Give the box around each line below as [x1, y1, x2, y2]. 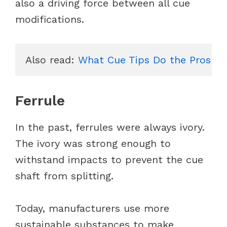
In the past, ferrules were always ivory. [15, 121, 205, 133]
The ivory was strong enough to [15, 137, 171, 149]
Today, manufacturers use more [15, 202, 169, 214]
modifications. [15, 13, 84, 25]
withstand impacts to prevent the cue [15, 153, 203, 166]
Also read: [25, 53, 78, 66]
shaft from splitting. [15, 169, 117, 182]
